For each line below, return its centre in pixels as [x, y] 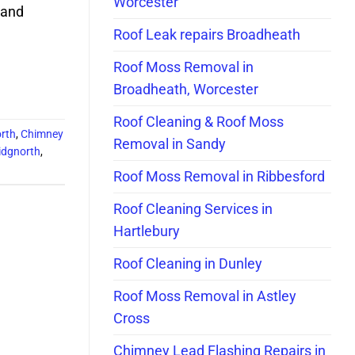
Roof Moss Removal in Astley [205, 296]
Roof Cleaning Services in [193, 209]
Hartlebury [147, 231]
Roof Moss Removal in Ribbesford [219, 176]
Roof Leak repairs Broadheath [207, 34]
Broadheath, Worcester [186, 89]
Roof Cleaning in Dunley [188, 263]
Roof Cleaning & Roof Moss [198, 122]
